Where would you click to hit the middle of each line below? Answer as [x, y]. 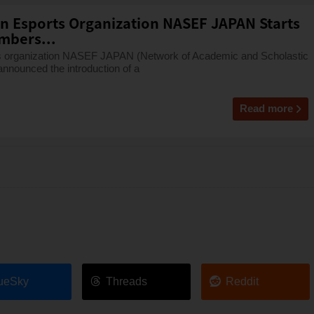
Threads [127, 282]
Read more [266, 109]
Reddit [242, 282]
